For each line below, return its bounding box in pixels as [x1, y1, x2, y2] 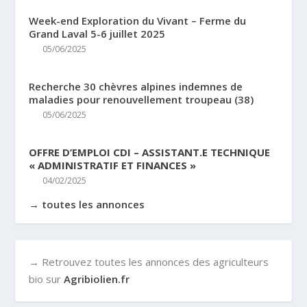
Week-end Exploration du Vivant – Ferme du [29, 13, 247, 27]
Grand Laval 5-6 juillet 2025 [29, 26, 166, 40]
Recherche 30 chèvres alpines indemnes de [29, 79, 243, 93]
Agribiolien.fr [64, 271, 130, 286]
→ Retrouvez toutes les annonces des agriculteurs [29, 254, 269, 269]
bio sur [29, 271, 64, 286]
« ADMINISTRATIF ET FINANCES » [29, 158, 197, 172]
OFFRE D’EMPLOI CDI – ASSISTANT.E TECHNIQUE [29, 145, 271, 159]
